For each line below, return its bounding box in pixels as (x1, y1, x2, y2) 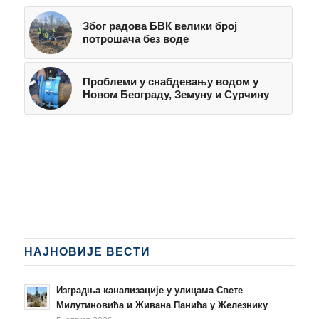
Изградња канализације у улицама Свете (56, 284, 243, 296)
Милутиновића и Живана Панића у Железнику (56, 299, 268, 310)
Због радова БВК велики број (82, 19, 237, 32)
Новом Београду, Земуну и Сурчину (82, 88, 269, 100)
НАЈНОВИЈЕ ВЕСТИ (23, 245, 150, 258)
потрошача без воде (82, 32, 189, 45)
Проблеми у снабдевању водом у (82, 75, 258, 88)
